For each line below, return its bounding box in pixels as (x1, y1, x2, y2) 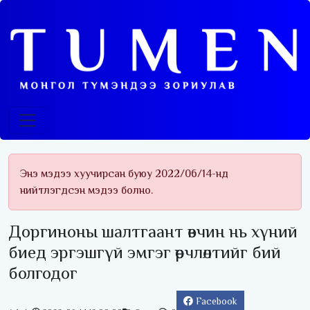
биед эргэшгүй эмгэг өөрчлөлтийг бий (8, 242, 281, 263)
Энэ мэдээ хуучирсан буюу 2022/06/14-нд (20, 167, 228, 181)
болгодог (8, 263, 77, 284)
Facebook (196, 295, 237, 307)
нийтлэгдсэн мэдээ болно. (20, 184, 153, 197)
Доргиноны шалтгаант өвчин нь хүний (8, 221, 298, 242)
